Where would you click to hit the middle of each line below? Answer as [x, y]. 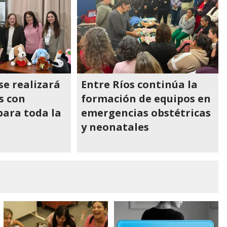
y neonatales [115, 127]
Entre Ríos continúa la [140, 84]
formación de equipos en [146, 99]
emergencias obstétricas [146, 113]
